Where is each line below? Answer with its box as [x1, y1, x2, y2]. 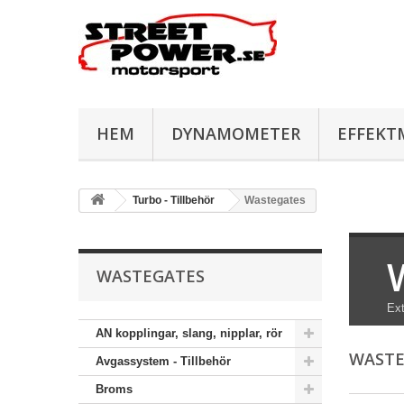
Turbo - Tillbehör [133, 194, 215, 207]
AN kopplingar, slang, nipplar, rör [96, 326, 282, 340]
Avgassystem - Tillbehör [96, 354, 231, 368]
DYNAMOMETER [171, 123, 300, 144]
